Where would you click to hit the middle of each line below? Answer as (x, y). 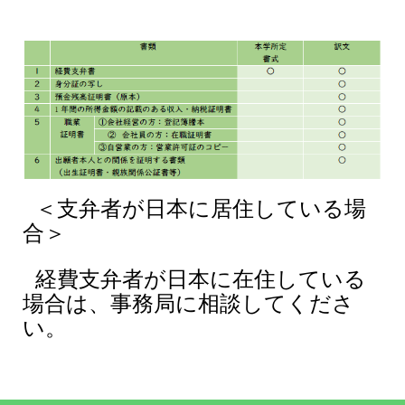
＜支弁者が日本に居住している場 (201, 208)
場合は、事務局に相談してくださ (188, 303)
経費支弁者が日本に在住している (201, 279)
